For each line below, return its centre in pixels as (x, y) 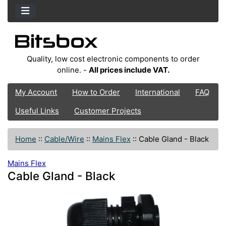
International (158, 92)
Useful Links (37, 111)
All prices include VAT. (129, 70)
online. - (73, 70)
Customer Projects (108, 111)
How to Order (96, 92)
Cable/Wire (64, 139)
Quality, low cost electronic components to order (113, 59)
